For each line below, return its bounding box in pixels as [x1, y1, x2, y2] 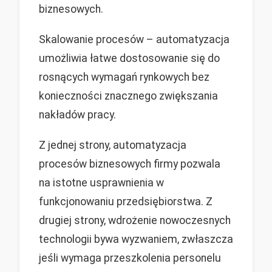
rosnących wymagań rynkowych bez [39, 71, 209, 84]
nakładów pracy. [39, 109, 116, 121]
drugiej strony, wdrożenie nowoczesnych [39, 214, 231, 227]
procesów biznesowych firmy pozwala [39, 158, 220, 171]
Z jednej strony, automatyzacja [39, 139, 186, 152]
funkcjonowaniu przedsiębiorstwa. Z [39, 195, 212, 208]
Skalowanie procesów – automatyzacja [39, 33, 229, 46]
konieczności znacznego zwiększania [39, 90, 218, 103]
